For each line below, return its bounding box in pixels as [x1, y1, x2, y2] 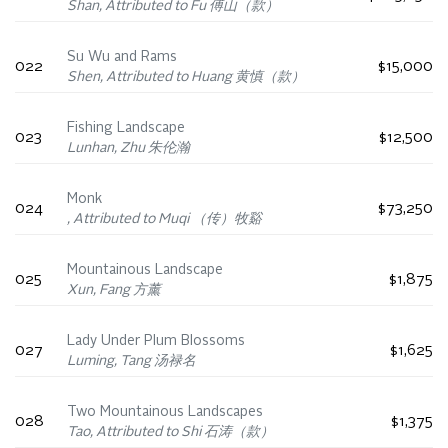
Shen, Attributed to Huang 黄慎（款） [67, 70, 305, 85]
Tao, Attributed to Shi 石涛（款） [67, 425, 274, 440]
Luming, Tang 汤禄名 [67, 354, 196, 369]
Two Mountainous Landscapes [67, 405, 263, 420]
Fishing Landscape [67, 121, 185, 136]
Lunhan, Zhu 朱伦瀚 [67, 141, 190, 156]
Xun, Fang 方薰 [67, 283, 161, 298]
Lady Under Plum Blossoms [67, 334, 245, 349]
